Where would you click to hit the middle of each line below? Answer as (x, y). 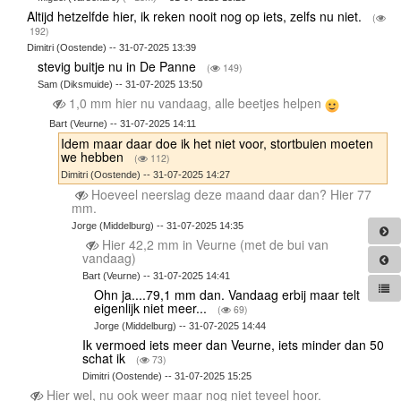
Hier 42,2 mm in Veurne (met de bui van (214, 244)
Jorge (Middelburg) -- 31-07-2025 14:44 (179, 325)
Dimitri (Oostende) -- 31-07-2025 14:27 (146, 174)
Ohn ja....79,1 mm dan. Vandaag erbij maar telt (226, 294)
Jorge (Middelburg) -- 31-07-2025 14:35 (157, 225)
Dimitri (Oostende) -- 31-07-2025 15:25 (167, 375)
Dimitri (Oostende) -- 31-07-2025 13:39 (111, 48)
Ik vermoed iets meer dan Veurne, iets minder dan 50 (234, 344)
